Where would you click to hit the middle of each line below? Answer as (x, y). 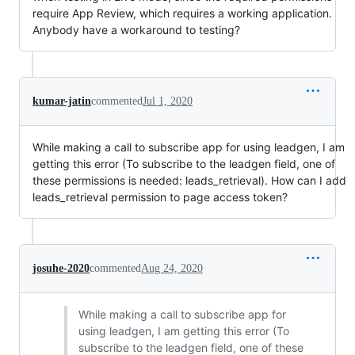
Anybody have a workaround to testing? (136, 29)
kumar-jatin (62, 101)
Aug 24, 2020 (172, 268)
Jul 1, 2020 (168, 101)
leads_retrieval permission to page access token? (160, 197)
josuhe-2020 (61, 268)
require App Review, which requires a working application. (182, 13)
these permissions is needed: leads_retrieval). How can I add (189, 180)
